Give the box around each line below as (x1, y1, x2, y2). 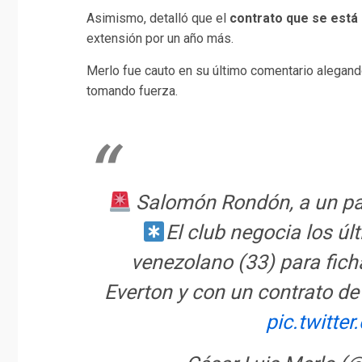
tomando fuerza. (86, 83, 178, 99)
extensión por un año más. (86, 31, 234, 47)
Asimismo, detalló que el (86, 11, 229, 27)
